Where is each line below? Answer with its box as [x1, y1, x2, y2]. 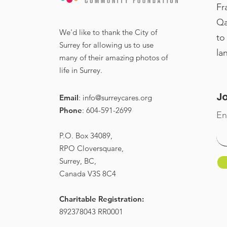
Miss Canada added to [105, 26, 214, 39]
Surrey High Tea [105, 40, 181, 53]
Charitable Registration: [59, 194, 144, 204]
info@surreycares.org [82, 92, 152, 102]
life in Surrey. [59, 65, 102, 75]
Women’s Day [105, 67, 170, 80]
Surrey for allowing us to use [59, 40, 154, 50]
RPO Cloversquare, [59, 143, 124, 153]
